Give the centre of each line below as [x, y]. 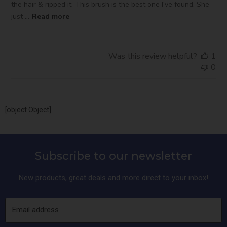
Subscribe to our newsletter [113, 156]
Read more [51, 16]
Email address [35, 210]
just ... [21, 16]
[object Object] [28, 110]
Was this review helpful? [153, 56]
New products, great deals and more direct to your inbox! [113, 178]
